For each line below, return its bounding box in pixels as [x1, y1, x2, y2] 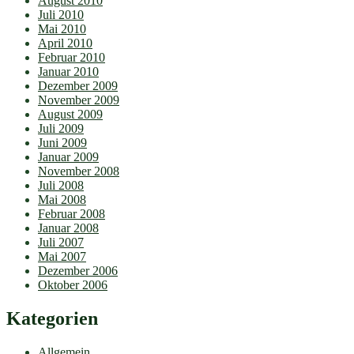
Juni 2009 [38, 136, 87, 150]
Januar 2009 [38, 150, 99, 164]
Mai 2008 [38, 193, 86, 207]
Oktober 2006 [38, 278, 107, 292]
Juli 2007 [38, 235, 84, 250]
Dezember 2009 [38, 79, 118, 93]
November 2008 [38, 164, 119, 179]
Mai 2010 [38, 22, 86, 36]
